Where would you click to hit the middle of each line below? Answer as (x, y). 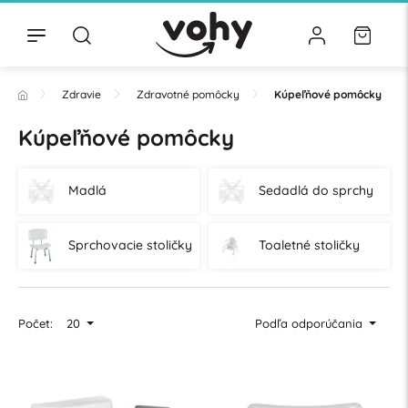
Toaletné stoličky (309, 245)
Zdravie (82, 94)
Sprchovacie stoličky (130, 245)
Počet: (35, 324)
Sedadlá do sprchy (316, 191)
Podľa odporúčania (310, 324)
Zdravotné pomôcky (188, 94)
